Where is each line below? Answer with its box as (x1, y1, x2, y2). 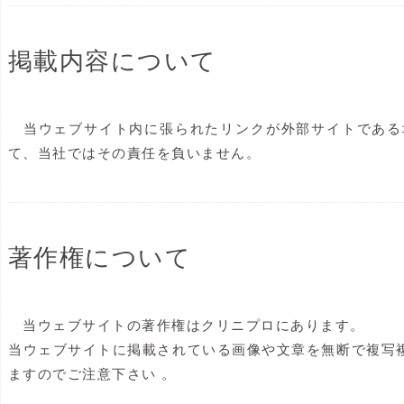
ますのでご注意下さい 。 (7, 366, 177, 382)
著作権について (7, 244, 192, 271)
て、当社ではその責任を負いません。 (7, 145, 262, 161)
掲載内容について (7, 48, 217, 75)
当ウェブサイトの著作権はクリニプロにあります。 (7, 317, 365, 334)
